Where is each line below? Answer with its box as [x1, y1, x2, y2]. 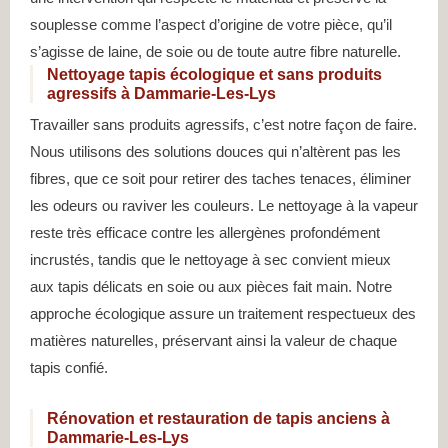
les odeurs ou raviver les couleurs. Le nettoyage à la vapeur [30, 197, 418, 215]
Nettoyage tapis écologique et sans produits [47, 66, 382, 84]
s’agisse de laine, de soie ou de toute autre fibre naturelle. [30, 43, 401, 61]
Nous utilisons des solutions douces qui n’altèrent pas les [30, 143, 401, 161]
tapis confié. [30, 359, 108, 377]
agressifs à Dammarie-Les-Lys [47, 85, 276, 103]
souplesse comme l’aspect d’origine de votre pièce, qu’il [30, 16, 392, 34]
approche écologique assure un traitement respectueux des [30, 305, 416, 323]
